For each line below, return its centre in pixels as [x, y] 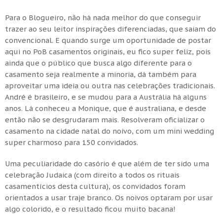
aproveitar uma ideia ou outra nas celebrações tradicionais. [110, 85]
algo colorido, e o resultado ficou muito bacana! [90, 209]
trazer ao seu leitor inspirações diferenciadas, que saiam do [110, 29]
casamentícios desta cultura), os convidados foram [95, 186]
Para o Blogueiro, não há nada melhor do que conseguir [103, 17]
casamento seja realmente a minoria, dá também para [101, 74]
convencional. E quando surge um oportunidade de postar [108, 40]
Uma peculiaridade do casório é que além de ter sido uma [107, 163]
